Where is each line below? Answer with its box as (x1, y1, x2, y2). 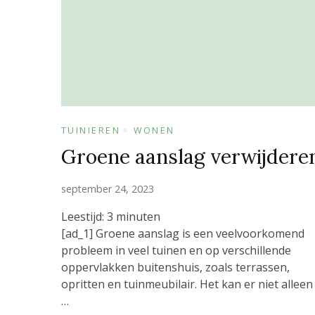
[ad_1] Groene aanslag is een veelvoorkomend (61, 225, 304, 241)
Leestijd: (61, 208, 104, 224)
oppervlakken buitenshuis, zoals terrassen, (61, 259, 290, 275)
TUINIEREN (61, 124, 121, 136)
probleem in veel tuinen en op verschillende (61, 242, 291, 258)
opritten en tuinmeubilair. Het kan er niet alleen (61, 276, 313, 292)
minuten (116, 208, 160, 224)
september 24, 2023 (61, 181, 154, 195)
